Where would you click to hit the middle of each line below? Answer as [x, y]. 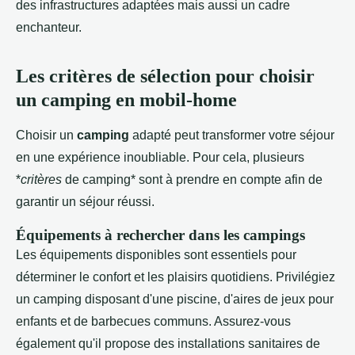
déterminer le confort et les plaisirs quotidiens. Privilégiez [176, 277]
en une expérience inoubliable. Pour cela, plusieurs [160, 158]
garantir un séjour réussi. [85, 202]
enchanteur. [49, 28]
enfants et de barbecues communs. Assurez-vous [153, 322]
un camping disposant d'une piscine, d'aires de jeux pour [175, 300]
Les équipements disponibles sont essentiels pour [156, 255]
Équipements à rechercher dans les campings [160, 235]
